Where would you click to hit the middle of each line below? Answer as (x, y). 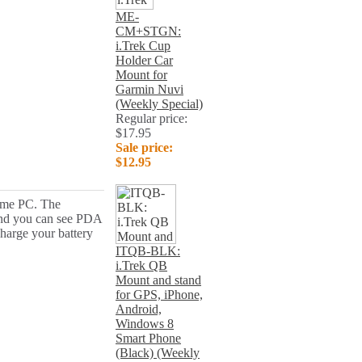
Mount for (141, 75)
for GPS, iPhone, (159, 295)
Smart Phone (148, 338)
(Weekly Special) (159, 104)
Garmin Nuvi (149, 89)
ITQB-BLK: (148, 251)
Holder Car (144, 60)
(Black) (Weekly (158, 353)
